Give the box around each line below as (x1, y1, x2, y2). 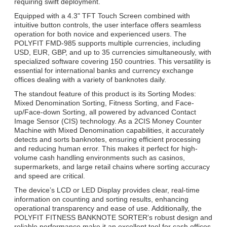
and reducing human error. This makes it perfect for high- (14, 144, 198, 153)
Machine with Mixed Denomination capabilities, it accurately (14, 126, 204, 134)
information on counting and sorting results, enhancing (14, 195, 188, 203)
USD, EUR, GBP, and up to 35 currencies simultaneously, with (14, 48, 211, 56)
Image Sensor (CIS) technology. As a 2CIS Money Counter (14, 117, 202, 125)
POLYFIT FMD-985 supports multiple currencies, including (14, 39, 201, 47)
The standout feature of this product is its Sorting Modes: (14, 89, 196, 98)
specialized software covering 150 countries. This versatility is (14, 57, 211, 65)
